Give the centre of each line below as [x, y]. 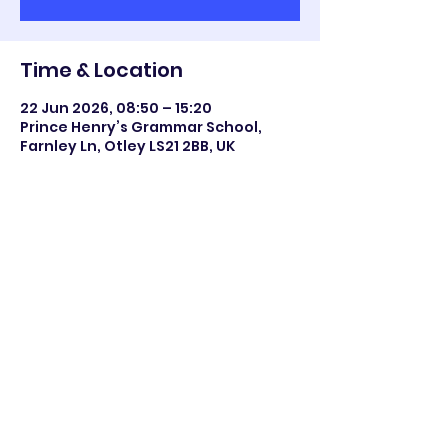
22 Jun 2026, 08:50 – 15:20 [116, 108]
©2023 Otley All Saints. [160, 402]
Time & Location [101, 70]
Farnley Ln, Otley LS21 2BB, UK [127, 146]
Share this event [103, 257]
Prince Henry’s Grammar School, [141, 127]
